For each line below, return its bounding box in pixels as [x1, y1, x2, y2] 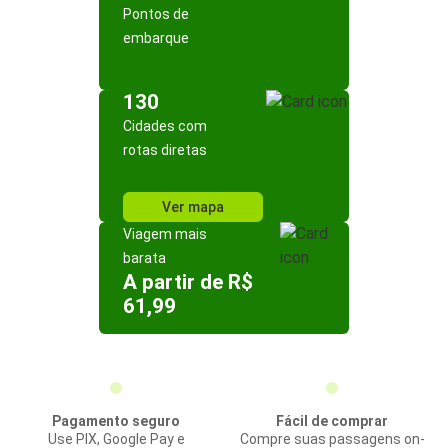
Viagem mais [123, 226, 207, 242]
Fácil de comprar [276, 413, 388, 429]
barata [123, 250, 166, 266]
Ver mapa [162, 199, 224, 215]
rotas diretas [123, 142, 207, 158]
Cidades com [123, 118, 207, 134]
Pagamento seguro [52, 413, 180, 429]
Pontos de [123, 6, 189, 22]
